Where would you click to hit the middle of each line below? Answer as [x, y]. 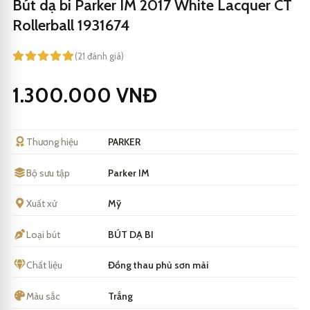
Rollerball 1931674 [71, 26]
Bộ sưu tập [48, 173]
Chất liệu [44, 265]
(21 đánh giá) [99, 56]
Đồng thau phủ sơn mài [158, 265]
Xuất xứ [42, 204]
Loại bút [43, 234]
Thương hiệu [52, 142]
